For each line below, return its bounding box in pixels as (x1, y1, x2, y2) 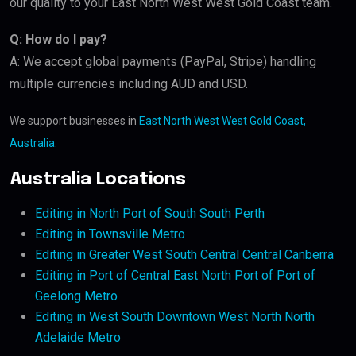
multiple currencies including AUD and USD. (10, 75, 248, 91)
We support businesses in (10, 114, 139, 127)
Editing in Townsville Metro (35, 226, 185, 242)
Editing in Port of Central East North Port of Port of (35, 267, 315, 283)
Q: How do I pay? (10, 31, 107, 47)
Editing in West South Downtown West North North (35, 308, 315, 324)
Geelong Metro (35, 288, 118, 304)
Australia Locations (10, 170, 186, 188)
